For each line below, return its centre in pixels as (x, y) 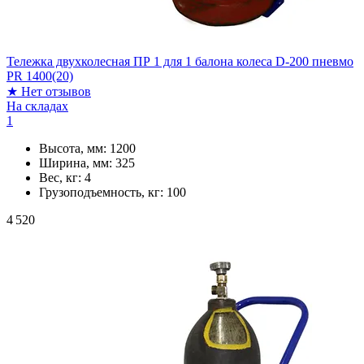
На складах (37, 106)
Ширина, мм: (77, 162)
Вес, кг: (62, 177)
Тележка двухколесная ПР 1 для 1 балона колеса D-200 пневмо (180, 61)
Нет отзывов (56, 91)
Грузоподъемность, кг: (103, 192)
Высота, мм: (74, 148)
